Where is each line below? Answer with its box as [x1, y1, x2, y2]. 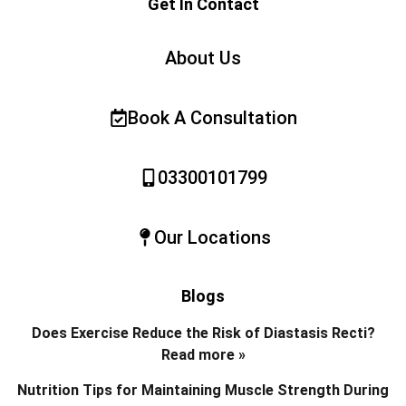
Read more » [160, 346, 246, 364]
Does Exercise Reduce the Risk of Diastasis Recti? [31, 324, 375, 343]
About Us [165, 47, 241, 70]
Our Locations [153, 227, 271, 249]
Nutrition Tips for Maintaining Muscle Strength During [17, 382, 389, 400]
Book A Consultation [127, 107, 297, 130]
